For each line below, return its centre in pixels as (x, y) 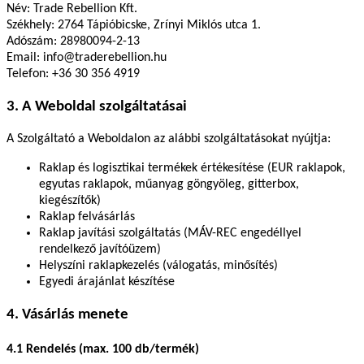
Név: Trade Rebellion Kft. (72, 9)
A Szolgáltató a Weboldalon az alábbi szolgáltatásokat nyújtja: (169, 139)
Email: (25, 58)
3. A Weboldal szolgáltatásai (97, 106)
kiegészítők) (70, 201)
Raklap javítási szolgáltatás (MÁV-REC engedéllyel (170, 234)
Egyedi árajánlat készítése (107, 282)
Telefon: (29, 74)
